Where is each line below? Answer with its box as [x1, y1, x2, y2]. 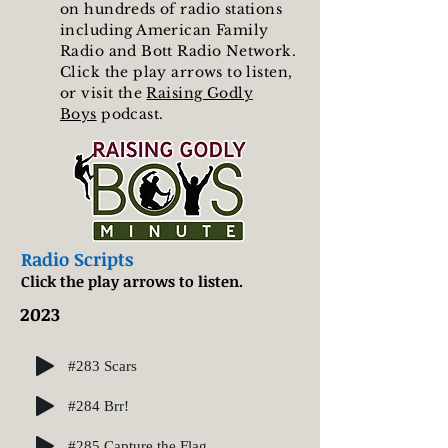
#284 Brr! [68, 397, 129, 414]
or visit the [60, 84, 147, 102]
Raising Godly [146, 84, 253, 102]
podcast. [96, 105, 164, 123]
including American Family [60, 21, 269, 39]
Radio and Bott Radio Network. [60, 42, 297, 60]
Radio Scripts [21, 247, 133, 271]
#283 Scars [68, 357, 137, 374]
